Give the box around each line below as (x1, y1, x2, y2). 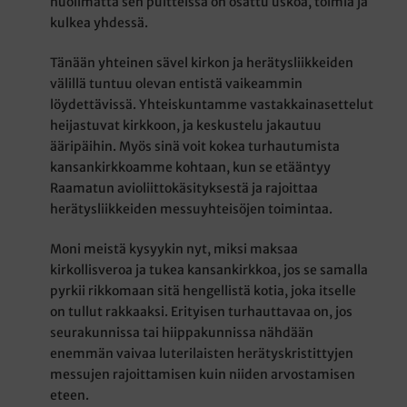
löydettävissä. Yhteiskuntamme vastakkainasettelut (50, 95, 374, 113)
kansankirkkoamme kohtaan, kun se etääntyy (50, 158, 332, 175)
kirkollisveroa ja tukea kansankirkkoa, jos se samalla (50, 261, 369, 278)
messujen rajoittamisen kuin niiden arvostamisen (50, 365, 356, 382)
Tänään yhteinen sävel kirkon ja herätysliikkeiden (50, 54, 354, 71)
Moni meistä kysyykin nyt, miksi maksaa (50, 240, 299, 257)
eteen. (50, 386, 90, 403)
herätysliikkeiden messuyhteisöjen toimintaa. (50, 200, 333, 217)
